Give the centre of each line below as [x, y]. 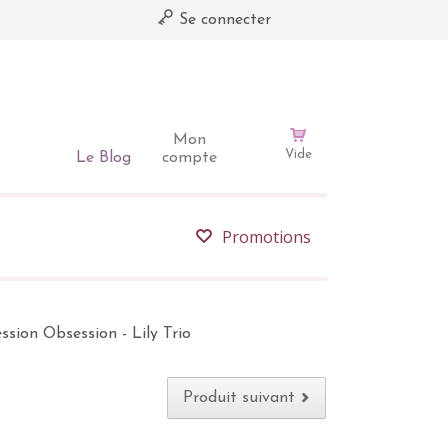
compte [189, 158]
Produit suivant [239, 398]
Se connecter [222, 20]
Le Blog [103, 158]
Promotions [266, 237]
